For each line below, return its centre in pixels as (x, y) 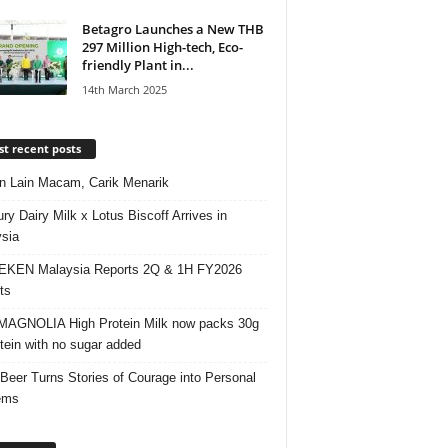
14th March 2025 (124, 89)
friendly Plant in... (137, 64)
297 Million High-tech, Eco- (162, 46)
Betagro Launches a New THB (172, 28)
